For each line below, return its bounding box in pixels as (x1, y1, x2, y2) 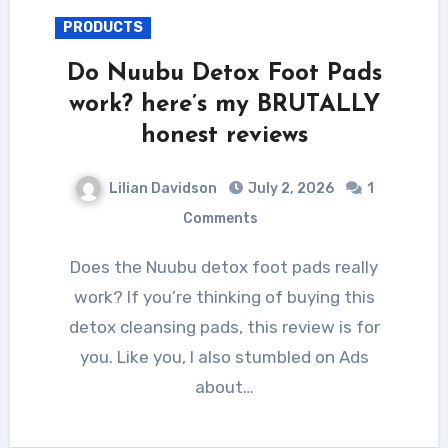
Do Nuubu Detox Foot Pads (66, 61, 382, 86)
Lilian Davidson (108, 179, 217, 197)
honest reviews (140, 123, 308, 148)
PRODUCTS (62, 18, 143, 36)
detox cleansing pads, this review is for (68, 316, 380, 337)
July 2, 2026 (247, 179, 334, 197)
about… (194, 376, 254, 397)
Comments (182, 209, 258, 227)
